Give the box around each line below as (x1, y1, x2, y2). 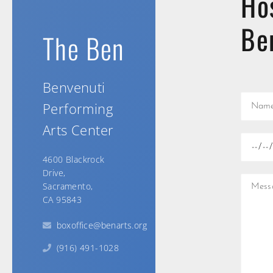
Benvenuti (43, 77, 105, 96)
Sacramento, (43, 180, 93, 192)
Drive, (43, 166, 66, 179)
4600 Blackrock (43, 153, 105, 165)
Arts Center (43, 120, 114, 139)
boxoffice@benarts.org (56, 219, 147, 231)
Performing (43, 99, 113, 118)
